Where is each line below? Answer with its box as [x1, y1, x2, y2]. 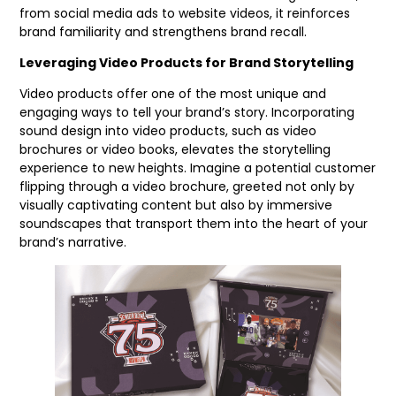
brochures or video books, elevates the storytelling [19, 141, 331, 159]
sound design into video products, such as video [19, 122, 317, 141]
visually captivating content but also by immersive [19, 196, 333, 215]
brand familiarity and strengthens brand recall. [19, 22, 308, 41]
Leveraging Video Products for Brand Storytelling [19, 53, 354, 72]
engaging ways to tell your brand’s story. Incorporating [19, 103, 355, 122]
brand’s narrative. [19, 233, 127, 252]
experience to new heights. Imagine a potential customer [19, 159, 377, 178]
